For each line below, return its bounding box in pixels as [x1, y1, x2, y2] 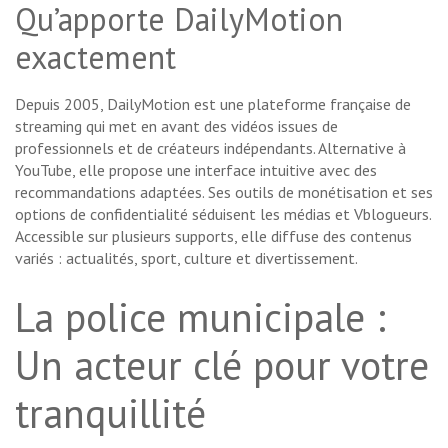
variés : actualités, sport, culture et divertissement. [15, 248, 358, 269]
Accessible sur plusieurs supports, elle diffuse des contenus [15, 226, 412, 247]
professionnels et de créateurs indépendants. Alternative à [15, 138, 406, 159]
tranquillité [15, 387, 206, 440]
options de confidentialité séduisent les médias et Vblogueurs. [15, 204, 431, 225]
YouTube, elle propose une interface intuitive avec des [15, 160, 377, 181]
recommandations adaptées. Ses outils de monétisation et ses [15, 182, 433, 203]
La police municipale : [15, 291, 386, 344]
